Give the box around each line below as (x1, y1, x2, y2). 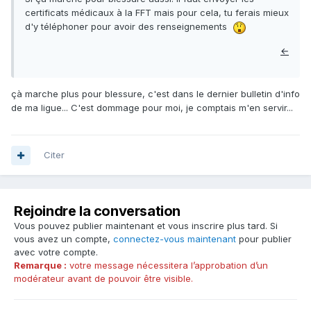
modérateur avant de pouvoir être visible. (14, 273, 193, 285)
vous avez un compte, (14, 233, 113, 245)
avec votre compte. (14, 246, 98, 258)
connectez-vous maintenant (113, 233, 236, 245)
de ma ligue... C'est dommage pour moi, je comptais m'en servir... (11, 101, 293, 113)
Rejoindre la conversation (14, 203, 180, 220)
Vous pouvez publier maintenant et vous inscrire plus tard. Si (14, 220, 278, 232)
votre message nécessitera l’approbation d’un (67, 260, 268, 271)
